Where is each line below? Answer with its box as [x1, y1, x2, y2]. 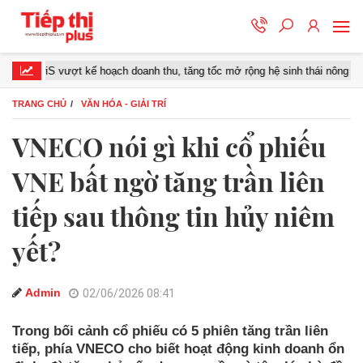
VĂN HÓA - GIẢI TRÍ [81, 99, 166, 109]
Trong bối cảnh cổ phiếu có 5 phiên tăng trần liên [12, 323, 328, 339]
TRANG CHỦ [12, 99, 66, 109]
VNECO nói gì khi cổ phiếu [12, 129, 326, 164]
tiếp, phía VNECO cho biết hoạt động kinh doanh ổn [12, 341, 344, 357]
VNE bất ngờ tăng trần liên [12, 164, 325, 199]
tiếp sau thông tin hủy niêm [12, 199, 335, 233]
